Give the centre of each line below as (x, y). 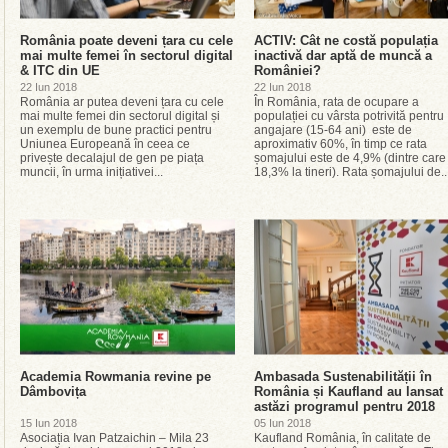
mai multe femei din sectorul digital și (120, 116)
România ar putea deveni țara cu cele (122, 102)
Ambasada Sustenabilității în (343, 376)
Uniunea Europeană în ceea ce (105, 144)
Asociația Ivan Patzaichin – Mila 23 (114, 438)
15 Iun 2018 (48, 423)
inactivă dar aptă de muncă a (343, 55)
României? (287, 70)
